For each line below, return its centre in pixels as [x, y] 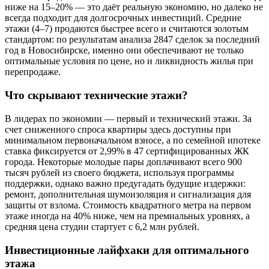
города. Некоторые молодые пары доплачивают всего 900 [123, 162]
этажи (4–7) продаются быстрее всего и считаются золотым [127, 29]
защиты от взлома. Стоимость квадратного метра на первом [128, 205]
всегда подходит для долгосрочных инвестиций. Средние [123, 18]
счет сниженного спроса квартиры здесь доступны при [118, 129]
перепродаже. [33, 72]
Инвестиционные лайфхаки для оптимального [127, 250]
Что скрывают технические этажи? [96, 95]
